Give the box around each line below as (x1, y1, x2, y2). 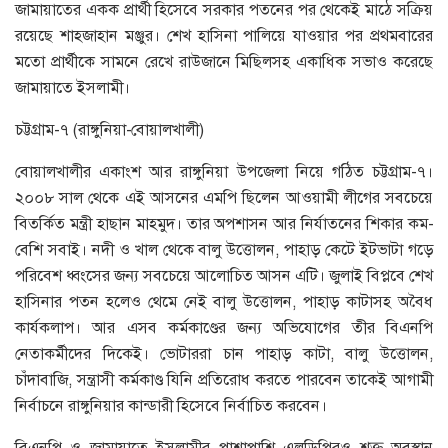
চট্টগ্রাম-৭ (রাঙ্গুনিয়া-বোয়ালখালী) (15, 118, 204, 140)
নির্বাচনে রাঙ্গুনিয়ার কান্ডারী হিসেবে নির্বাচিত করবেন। (15, 394, 327, 416)
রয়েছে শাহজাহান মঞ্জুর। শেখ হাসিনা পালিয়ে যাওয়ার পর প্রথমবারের (15, 24, 433, 46)
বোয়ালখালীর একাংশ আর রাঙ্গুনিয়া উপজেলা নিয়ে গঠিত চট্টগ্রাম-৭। (15, 160, 433, 182)
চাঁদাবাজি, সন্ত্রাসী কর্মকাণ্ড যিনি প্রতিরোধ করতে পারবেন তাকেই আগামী (15, 368, 433, 390)
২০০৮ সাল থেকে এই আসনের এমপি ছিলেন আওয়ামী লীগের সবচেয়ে (15, 186, 433, 208)
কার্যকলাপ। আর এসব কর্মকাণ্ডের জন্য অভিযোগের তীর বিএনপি (15, 316, 433, 338)
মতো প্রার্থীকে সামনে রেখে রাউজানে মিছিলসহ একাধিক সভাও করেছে (15, 50, 433, 72)
